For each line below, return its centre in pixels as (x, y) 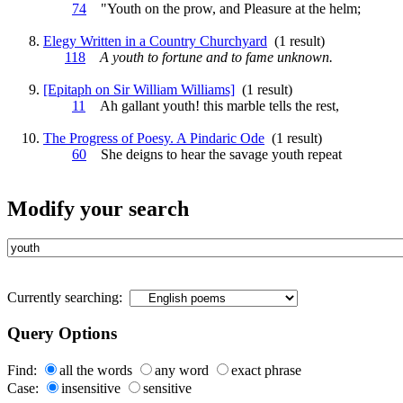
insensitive (91, 388)
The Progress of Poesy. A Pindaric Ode (154, 138)
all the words (96, 370)
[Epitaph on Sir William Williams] (139, 89)
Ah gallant (124, 105)
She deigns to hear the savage (179, 154)
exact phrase (266, 370)
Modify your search (98, 208)
